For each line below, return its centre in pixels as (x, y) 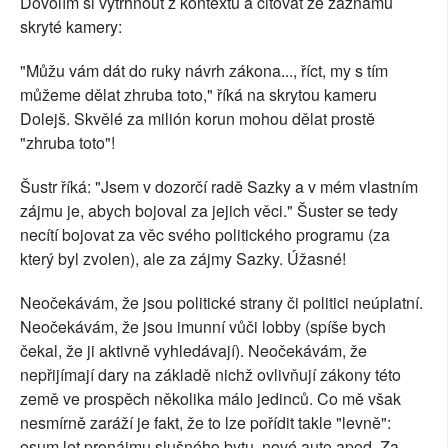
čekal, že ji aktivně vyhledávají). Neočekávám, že (193, 350)
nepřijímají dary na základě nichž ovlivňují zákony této (210, 374)
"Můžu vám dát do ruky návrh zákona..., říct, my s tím (204, 70)
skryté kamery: (71, 26)
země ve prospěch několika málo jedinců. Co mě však (210, 398)
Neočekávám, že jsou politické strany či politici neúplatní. (221, 302)
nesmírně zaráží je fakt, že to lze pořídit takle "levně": (205, 422)
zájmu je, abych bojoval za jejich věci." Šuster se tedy (209, 210)
